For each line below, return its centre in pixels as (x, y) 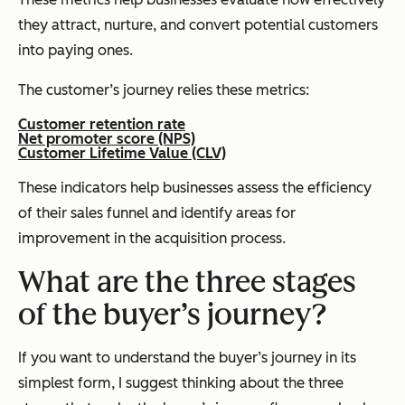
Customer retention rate (102, 125)
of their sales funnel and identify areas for (157, 213)
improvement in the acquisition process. (152, 239)
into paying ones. (75, 51)
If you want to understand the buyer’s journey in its (187, 358)
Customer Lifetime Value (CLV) (122, 154)
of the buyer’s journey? (173, 315)
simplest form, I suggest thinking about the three (181, 383)
